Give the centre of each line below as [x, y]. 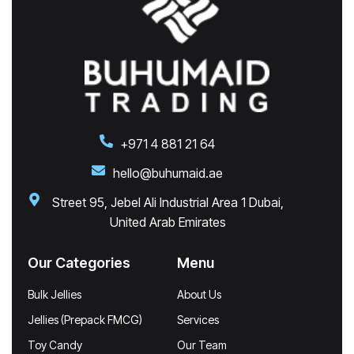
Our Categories [79, 262]
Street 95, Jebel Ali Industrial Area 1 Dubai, [168, 202]
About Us [199, 294]
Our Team [202, 345]
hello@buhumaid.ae [168, 173]
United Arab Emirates [168, 222]
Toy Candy [55, 345]
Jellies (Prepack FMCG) [85, 319]
